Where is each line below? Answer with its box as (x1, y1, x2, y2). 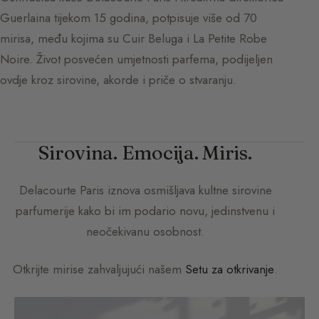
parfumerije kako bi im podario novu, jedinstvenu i (16, 202, 275, 219)
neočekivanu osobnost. (86, 222, 204, 240)
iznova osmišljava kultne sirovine (103, 181, 272, 199)
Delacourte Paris (19, 181, 104, 199)
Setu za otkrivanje (185, 260, 274, 278)
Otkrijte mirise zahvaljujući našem (13, 260, 185, 278)
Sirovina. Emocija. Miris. (38, 140, 252, 164)
